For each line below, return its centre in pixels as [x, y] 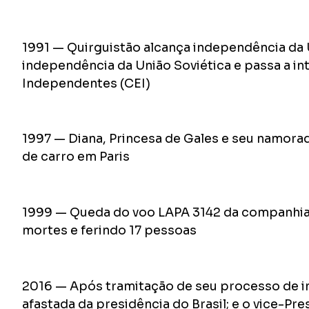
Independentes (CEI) [86, 83]
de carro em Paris [76, 157]
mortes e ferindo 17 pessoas [109, 231]
